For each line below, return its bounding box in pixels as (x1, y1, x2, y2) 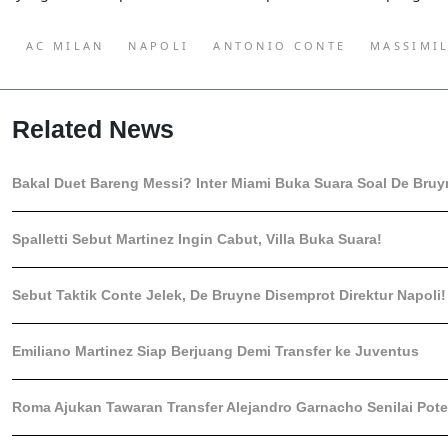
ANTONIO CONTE (213, 37, 347, 53)
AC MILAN (26, 37, 105, 53)
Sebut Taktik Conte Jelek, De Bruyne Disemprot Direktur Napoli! (12, 286, 446, 303)
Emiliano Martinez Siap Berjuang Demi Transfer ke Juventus (12, 342, 419, 359)
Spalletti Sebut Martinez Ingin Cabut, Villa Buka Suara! (12, 230, 382, 247)
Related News (12, 114, 174, 143)
